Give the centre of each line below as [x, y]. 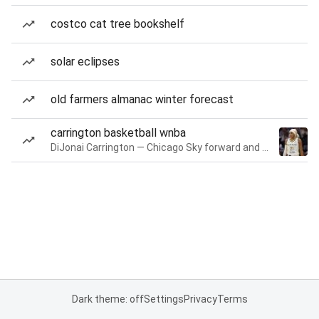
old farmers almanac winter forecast [142, 99]
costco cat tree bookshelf [117, 24]
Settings [163, 299]
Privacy [200, 299]
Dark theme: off [108, 299]
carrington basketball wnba [118, 133]
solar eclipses [85, 62]
